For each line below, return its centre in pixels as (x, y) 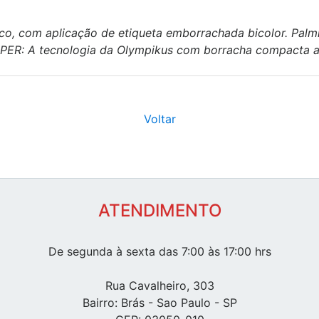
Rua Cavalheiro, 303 (159, 286)
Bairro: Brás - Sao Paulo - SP (159, 303)
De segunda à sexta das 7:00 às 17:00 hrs (159, 252)
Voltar (159, 119)
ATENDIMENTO (159, 211)
